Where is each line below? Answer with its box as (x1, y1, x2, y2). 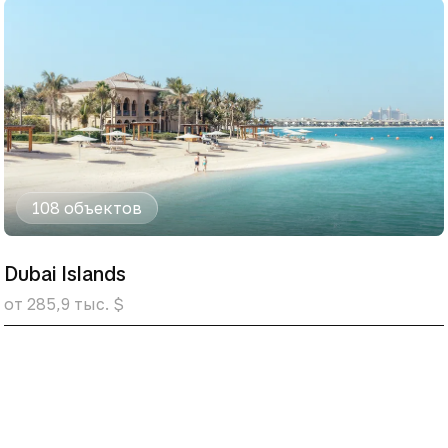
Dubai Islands (4, 260, 126, 287)
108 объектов (32, 197, 142, 218)
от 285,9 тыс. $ (4, 293, 124, 314)
